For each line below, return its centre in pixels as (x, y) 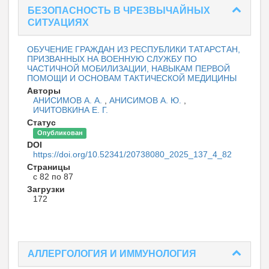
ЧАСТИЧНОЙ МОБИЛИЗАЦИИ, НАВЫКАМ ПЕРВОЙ (128, 69)
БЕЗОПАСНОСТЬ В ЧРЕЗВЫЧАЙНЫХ (119, 11)
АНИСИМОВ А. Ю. (147, 101)
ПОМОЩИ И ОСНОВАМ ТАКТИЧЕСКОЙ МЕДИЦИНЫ (132, 78)
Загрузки (46, 189)
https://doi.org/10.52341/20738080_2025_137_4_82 (132, 155)
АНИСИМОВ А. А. (69, 101)
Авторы (44, 91)
